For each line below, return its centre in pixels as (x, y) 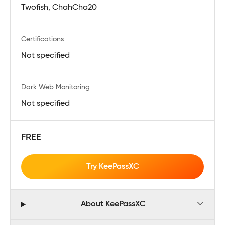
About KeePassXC (113, 205)
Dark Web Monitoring (55, 87)
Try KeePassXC (113, 166)
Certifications (42, 39)
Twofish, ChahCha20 (59, 7)
